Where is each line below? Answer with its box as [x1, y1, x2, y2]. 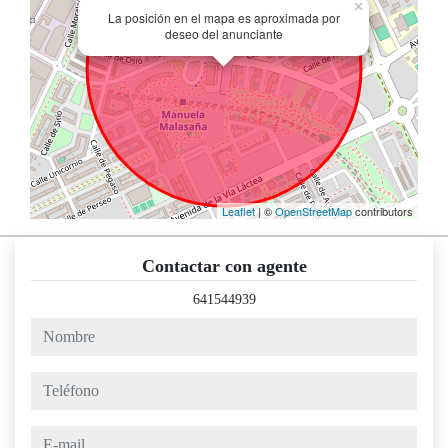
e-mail [30, 427, 66, 444]
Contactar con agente [141, 256, 307, 277]
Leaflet [222, 203, 255, 220]
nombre [30, 319, 73, 336]
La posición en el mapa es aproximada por [107, 9, 340, 27]
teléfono [30, 373, 76, 390]
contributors [352, 203, 413, 220]
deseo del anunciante [164, 25, 283, 43]
